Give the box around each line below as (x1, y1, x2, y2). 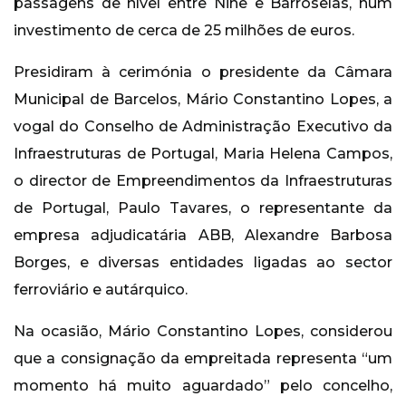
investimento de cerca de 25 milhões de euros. (14, 22, 354, 40)
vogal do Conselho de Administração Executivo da (14, 118, 392, 136)
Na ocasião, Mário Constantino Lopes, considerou (14, 323, 392, 341)
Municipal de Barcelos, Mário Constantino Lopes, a (14, 91, 392, 109)
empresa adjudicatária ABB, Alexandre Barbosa (14, 227, 392, 245)
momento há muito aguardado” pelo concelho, (14, 377, 392, 395)
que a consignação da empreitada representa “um (14, 350, 392, 368)
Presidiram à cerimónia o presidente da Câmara (14, 63, 392, 82)
